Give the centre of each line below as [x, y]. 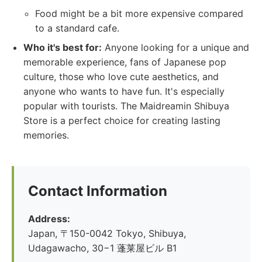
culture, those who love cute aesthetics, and [121, 77]
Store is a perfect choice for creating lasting [122, 120]
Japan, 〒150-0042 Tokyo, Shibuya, [107, 233]
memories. [46, 135]
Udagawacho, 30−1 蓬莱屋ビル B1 [102, 248]
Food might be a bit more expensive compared [139, 13]
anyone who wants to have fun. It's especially [124, 91]
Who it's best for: [63, 47]
